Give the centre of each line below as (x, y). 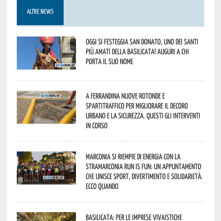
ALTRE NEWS (40, 12)
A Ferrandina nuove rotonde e (125, 95)
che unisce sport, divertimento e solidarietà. (144, 176)
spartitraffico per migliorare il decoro (137, 105)
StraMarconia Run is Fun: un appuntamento (143, 166)
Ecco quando (102, 186)
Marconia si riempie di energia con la (133, 156)
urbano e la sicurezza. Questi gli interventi (143, 115)
